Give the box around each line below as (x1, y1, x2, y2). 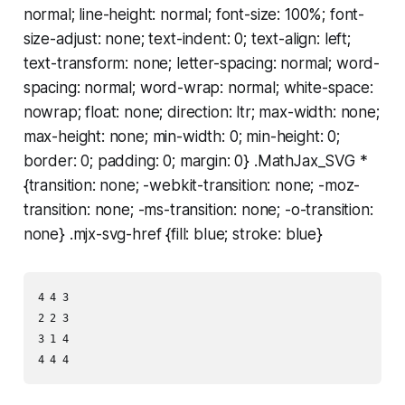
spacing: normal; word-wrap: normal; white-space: (23, 79, 373, 98)
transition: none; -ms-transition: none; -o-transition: (23, 201, 373, 220)
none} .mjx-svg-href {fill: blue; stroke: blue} (23, 225, 323, 244)
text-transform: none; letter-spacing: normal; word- (23, 54, 381, 73)
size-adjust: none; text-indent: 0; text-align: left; (23, 30, 351, 49)
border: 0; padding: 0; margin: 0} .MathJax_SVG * (23, 152, 368, 171)
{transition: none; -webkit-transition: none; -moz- (23, 176, 361, 195)
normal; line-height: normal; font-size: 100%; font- (23, 5, 365, 24)
